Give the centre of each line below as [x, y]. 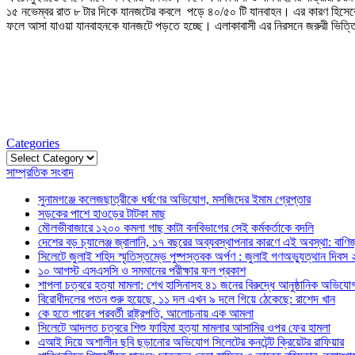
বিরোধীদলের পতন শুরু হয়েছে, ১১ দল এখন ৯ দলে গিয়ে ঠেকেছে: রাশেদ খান [187, 300]
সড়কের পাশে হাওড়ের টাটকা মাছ [102, 214]
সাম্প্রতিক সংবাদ [40, 173]
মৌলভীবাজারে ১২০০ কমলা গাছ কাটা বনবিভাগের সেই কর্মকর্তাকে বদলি [176, 228]
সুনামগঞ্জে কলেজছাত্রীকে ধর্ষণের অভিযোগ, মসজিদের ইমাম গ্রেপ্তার [174, 200]
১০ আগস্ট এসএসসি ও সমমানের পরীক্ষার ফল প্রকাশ [142, 271]
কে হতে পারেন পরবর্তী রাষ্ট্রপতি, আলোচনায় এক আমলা [146, 314]
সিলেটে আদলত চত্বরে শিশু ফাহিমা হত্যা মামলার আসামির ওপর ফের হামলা [184, 328]
